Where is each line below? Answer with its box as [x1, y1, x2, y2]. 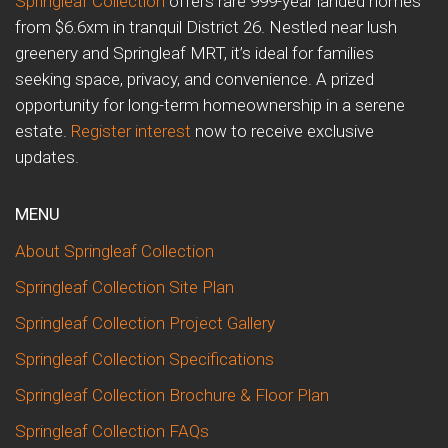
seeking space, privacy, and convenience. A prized [15, 69, 374, 90]
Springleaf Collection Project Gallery [15, 313, 275, 334]
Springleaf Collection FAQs [15, 421, 209, 442]
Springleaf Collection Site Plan [15, 277, 234, 298]
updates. [15, 147, 79, 168]
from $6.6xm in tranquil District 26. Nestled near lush [15, 17, 397, 38]
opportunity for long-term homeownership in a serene [15, 95, 405, 116]
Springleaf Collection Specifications [15, 349, 274, 370]
